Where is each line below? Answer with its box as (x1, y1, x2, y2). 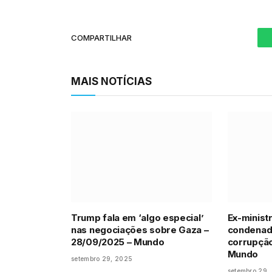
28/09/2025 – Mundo (71, 236, 165, 248)
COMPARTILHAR (71, 32, 132, 42)
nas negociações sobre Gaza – (71, 224, 209, 236)
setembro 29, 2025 (71, 255, 133, 263)
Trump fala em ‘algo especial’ (71, 212, 204, 224)
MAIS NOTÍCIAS (71, 75, 152, 87)
